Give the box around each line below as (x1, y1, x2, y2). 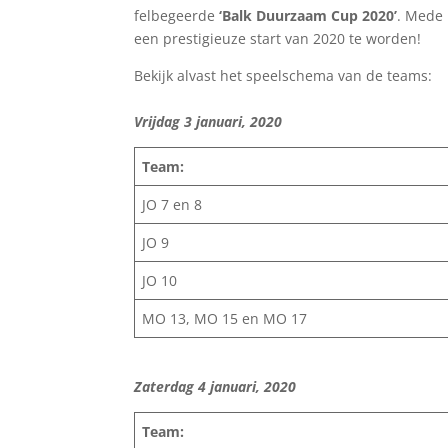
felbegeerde (134, 5, 216, 25)
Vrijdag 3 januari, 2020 (134, 111, 283, 131)
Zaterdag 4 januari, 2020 (134, 376, 297, 396)
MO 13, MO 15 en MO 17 (142, 308, 308, 328)
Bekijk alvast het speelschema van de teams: (134, 65, 433, 85)
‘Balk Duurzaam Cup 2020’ (215, 5, 398, 25)
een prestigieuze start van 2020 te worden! (134, 28, 422, 48)
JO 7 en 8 (142, 194, 203, 214)
